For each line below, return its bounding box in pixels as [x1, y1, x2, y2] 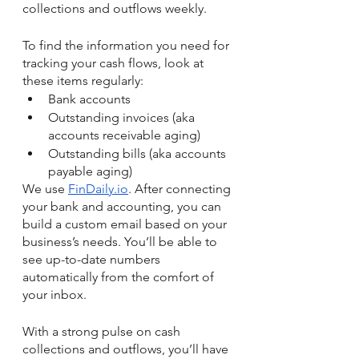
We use [22, 180, 68, 196]
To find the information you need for [22, 37, 232, 53]
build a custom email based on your [22, 216, 230, 232]
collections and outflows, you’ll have [22, 341, 232, 357]
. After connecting [128, 180, 234, 196]
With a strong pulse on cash [22, 323, 184, 339]
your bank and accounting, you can [22, 198, 224, 214]
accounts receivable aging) [48, 127, 204, 143]
